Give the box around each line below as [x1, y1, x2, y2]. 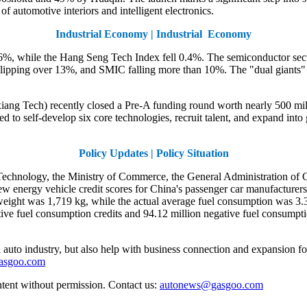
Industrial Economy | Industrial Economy [56, 27, 251, 40]
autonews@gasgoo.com [160, 278, 263, 291]
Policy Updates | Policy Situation [78, 147, 229, 159]
